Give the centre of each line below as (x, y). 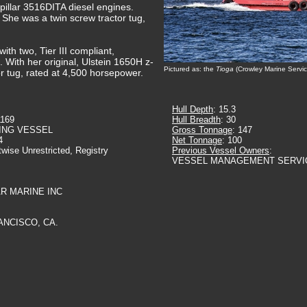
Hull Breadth (196, 120)
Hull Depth (193, 109)
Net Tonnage (197, 140)
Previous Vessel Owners (221, 150)
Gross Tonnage (202, 130)
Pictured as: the (190, 69)
